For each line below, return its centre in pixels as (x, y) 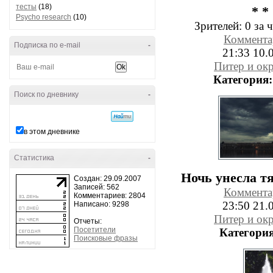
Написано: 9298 (101, 204)
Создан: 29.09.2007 (108, 179)
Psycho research (44, 17)
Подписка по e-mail (47, 45)
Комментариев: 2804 (110, 196)
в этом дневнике (52, 132)
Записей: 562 (97, 187)
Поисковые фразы (106, 238)
